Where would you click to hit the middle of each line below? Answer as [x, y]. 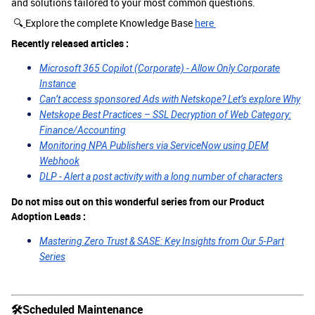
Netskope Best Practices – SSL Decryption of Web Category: [165, 115]
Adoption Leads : [50, 216]
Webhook [59, 161]
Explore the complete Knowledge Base [110, 23]
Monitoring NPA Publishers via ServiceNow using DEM [154, 146]
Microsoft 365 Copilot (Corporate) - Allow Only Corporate [160, 68]
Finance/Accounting [83, 130]
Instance [58, 84]
